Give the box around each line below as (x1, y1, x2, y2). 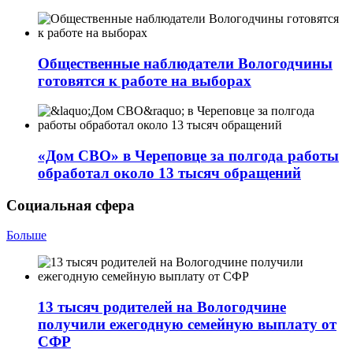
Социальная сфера (6, 196, 135, 214)
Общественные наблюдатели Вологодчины (38, 54, 333, 72)
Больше (6, 229, 46, 243)
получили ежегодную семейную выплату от (38, 316, 336, 333)
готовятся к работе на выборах (38, 72, 251, 89)
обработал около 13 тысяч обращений (38, 165, 301, 182)
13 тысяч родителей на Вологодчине (38, 299, 286, 316)
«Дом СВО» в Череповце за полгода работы (38, 147, 339, 165)
